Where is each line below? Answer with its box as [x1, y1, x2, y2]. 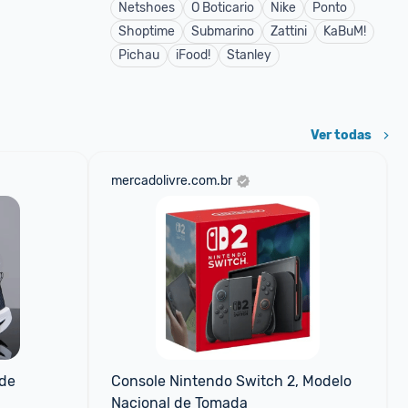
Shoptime [118, 24, 175, 39]
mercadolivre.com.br [110, 173, 232, 189]
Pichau [118, 47, 159, 63]
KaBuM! [323, 24, 366, 39]
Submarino [191, 24, 254, 39]
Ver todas [311, 127, 372, 143]
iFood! [176, 47, 210, 63]
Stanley [227, 47, 271, 63]
